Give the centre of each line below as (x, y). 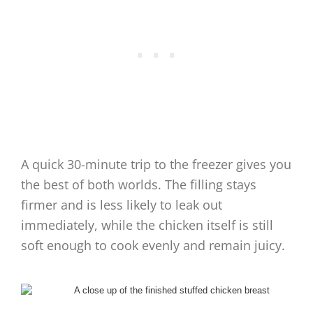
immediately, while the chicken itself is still (147, 225)
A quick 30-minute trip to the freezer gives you (156, 165)
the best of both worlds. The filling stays (139, 185)
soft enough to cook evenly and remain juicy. (153, 246)
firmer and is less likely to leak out (122, 205)
